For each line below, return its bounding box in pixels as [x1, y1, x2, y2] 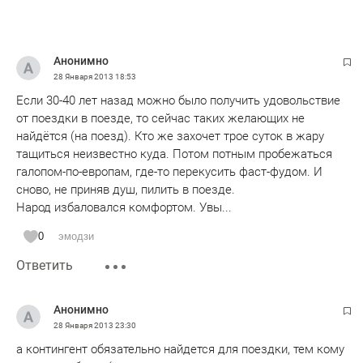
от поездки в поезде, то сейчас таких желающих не [16, 111, 305, 126]
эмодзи [58, 230, 94, 242]
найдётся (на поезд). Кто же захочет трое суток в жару [16, 129, 324, 143]
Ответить [16, 258, 73, 273]
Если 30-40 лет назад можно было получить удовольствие [16, 93, 340, 108]
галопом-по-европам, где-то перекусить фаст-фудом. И [16, 164, 322, 179]
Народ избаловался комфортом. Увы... [16, 200, 232, 215]
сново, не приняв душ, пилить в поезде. [16, 182, 235, 197]
